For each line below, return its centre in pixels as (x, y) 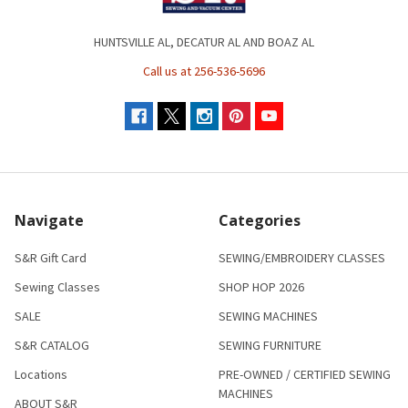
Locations (41, 374)
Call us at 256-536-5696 (204, 71)
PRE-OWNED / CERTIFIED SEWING (305, 374)
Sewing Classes (57, 286)
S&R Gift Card (51, 257)
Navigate (49, 220)
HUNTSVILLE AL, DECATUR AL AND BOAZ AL (204, 41)
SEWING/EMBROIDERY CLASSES (302, 257)
